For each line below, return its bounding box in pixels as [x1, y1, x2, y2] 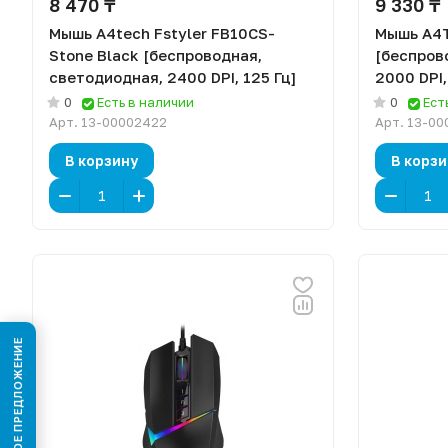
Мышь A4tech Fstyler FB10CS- [49, 24, 275, 42]
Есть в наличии [97, 94, 194, 110]
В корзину [65, 151, 138, 169]
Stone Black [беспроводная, [49, 46, 262, 64]
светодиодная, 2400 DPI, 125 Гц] [49, 68, 296, 86]
